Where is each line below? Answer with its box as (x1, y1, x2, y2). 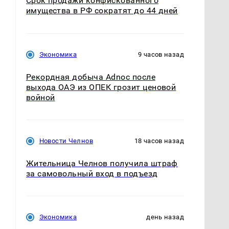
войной (26, 92, 55, 102)
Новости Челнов (39, 136, 93, 145)
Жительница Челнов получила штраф (26, 158, 178, 168)
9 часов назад (138, 50, 184, 58)
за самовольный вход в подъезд (26, 168, 158, 178)
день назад (146, 213, 184, 221)
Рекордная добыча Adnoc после (26, 72, 156, 82)
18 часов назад (134, 136, 184, 145)
